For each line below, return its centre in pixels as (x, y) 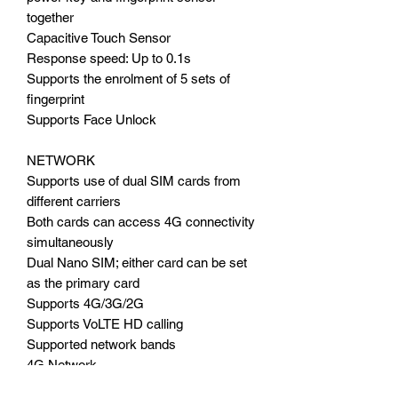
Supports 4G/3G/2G (85, 303)
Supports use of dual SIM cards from (134, 180)
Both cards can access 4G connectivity (141, 221)
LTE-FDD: (55, 385)
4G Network (62, 364)
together (50, 17)
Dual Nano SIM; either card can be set (137, 262)
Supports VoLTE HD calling (105, 323)
